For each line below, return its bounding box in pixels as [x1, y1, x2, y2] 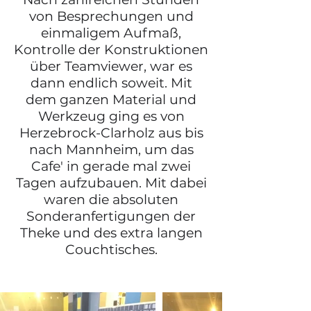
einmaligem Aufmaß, [41, 25, 181, 41]
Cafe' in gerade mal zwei [31, 158, 191, 174]
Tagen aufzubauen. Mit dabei [15, 175, 207, 191]
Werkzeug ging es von [37, 108, 185, 124]
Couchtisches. [65, 242, 158, 258]
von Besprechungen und [28, 8, 194, 24]
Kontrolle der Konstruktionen [14, 42, 208, 58]
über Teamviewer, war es [30, 58, 192, 74]
